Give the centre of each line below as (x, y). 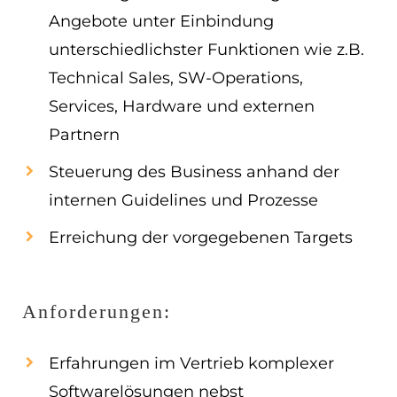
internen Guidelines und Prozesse (183, 200)
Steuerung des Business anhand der (194, 172)
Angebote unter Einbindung (161, 21)
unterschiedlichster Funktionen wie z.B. (206, 50)
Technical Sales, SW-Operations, (176, 78)
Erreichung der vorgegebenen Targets (201, 237)
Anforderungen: (97, 311)
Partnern (84, 135)
